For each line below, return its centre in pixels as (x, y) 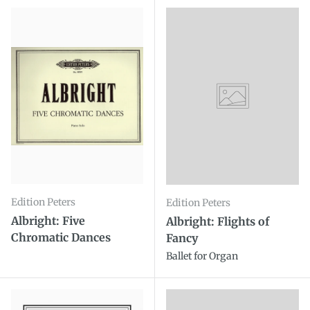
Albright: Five (48, 220)
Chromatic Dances (61, 237)
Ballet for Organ (202, 256)
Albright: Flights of (218, 222)
